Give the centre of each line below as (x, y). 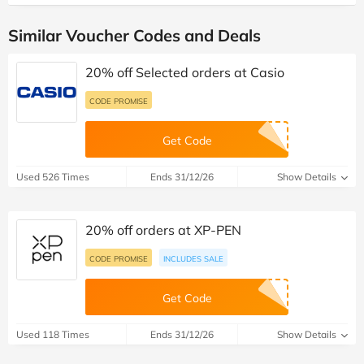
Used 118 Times (53, 335)
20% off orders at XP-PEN (163, 230)
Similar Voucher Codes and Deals (134, 36)
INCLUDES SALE (193, 259)
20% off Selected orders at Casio (185, 73)
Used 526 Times (53, 177)
